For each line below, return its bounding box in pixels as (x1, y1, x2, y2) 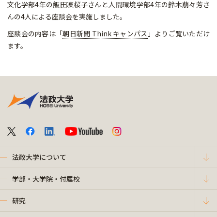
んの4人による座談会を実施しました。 (7, 11, 126, 21)
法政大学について (12, 152, 66, 162)
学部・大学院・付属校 (12, 173, 80, 184)
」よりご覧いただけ (147, 28, 210, 38)
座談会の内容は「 (7, 28, 63, 38)
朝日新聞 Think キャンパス (62, 28, 148, 38)
